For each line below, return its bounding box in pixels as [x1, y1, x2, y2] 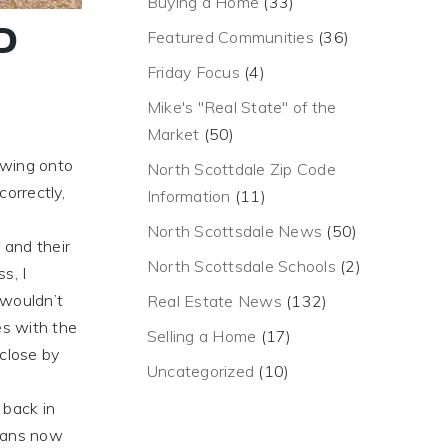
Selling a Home [146, 326, 257, 346]
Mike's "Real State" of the [146, 97, 337, 117]
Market [146, 124, 200, 144]
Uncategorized [146, 361, 254, 381]
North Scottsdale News [146, 221, 322, 241]
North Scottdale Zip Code [146, 159, 336, 179]
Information [146, 186, 231, 206]
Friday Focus [146, 62, 240, 82]
